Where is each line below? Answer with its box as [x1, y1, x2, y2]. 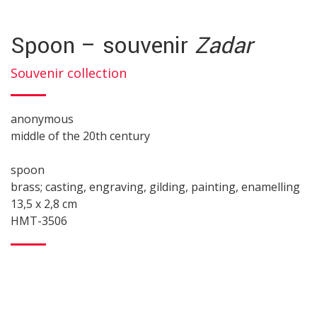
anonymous [11, 111, 74, 127]
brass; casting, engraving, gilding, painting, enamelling [11, 179, 300, 195]
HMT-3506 [11, 213, 67, 229]
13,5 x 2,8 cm [11, 196, 77, 212]
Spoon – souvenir [11, 30, 195, 63]
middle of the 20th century [11, 128, 150, 144]
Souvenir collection [11, 64, 127, 82]
